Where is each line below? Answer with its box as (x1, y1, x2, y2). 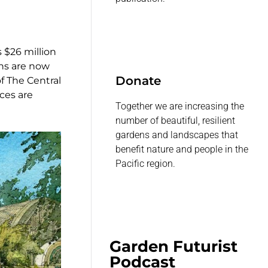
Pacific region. (115, 158, 176, 170)
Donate (115, 74, 162, 89)
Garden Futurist (109, 237, 238, 257)
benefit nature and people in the (115, 144, 249, 156)
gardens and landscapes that (115, 129, 239, 141)
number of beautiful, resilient (115, 115, 236, 127)
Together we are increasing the (115, 100, 245, 112)
